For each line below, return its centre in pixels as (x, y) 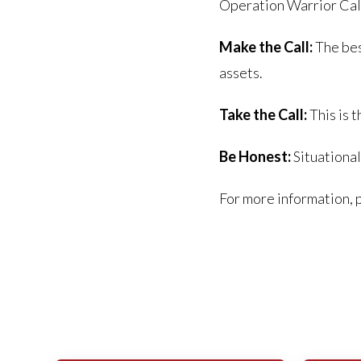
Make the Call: (266, 47)
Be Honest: (255, 157)
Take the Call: (263, 115)
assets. (241, 73)
